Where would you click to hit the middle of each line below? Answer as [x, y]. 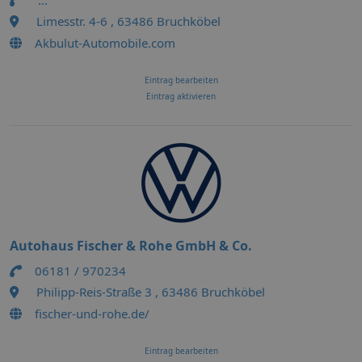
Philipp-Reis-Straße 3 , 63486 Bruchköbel [151, 292]
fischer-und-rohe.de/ [92, 314]
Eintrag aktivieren [181, 96]
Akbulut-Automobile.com [105, 43]
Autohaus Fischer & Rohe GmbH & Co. [131, 246]
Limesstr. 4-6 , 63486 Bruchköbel [128, 21]
